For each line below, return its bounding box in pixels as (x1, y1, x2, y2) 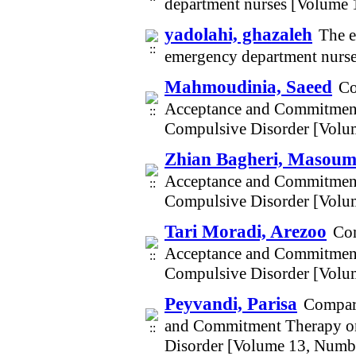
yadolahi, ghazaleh (164, 24, 312, 44)
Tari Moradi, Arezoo (164, 221, 327, 242)
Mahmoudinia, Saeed (164, 76, 332, 97)
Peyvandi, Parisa (164, 293, 297, 314)
